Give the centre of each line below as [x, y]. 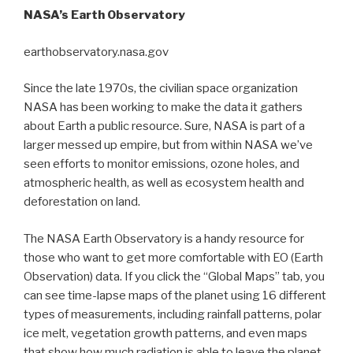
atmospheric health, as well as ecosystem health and [164, 183]
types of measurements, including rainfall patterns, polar [173, 314]
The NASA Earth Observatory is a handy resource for [164, 238]
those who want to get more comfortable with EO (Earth [173, 257]
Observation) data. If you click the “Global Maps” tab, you [174, 276]
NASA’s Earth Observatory [106, 15]
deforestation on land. [83, 202]
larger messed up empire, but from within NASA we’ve [168, 145]
